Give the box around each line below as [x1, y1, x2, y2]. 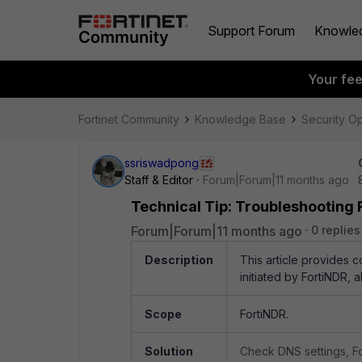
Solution [145, 344, 193, 358]
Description [145, 253, 213, 267]
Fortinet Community [78, 112, 179, 126]
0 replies [311, 223, 360, 237]
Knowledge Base [195, 112, 286, 126]
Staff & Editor [124, 173, 193, 187]
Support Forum [208, 22, 295, 39]
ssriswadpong [124, 156, 199, 170]
